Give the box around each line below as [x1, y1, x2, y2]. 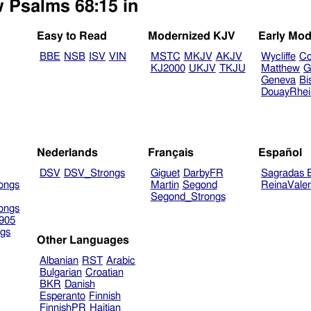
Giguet [150, 167, 180, 178]
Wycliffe [261, 51, 296, 62]
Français [147, 146, 194, 158]
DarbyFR [183, 167, 224, 178]
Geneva [261, 75, 296, 86]
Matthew [261, 63, 301, 74]
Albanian [39, 255, 78, 266]
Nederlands [37, 146, 99, 158]
